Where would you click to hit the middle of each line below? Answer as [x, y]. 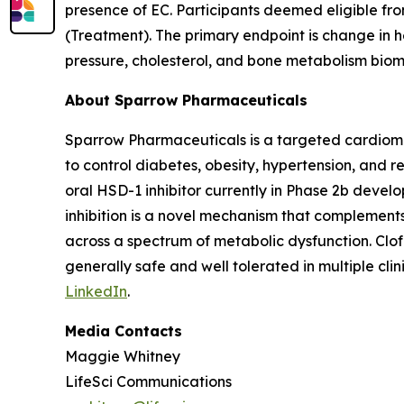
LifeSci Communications [148, 381]
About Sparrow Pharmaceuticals [186, 100]
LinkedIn [96, 291]
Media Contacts [124, 331]
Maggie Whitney [123, 356]
